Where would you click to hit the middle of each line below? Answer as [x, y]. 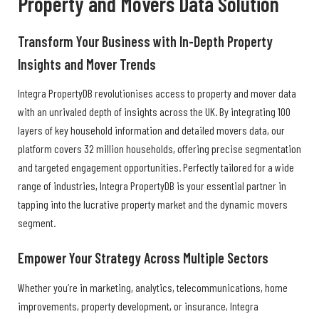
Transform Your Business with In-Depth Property [145, 41]
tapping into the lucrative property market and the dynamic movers [153, 204]
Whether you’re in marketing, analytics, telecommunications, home [153, 288]
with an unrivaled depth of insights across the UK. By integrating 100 [154, 112]
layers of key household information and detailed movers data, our [151, 130]
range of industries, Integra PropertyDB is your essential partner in [152, 186]
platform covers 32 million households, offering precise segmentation [159, 149]
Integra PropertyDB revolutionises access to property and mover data [157, 93]
